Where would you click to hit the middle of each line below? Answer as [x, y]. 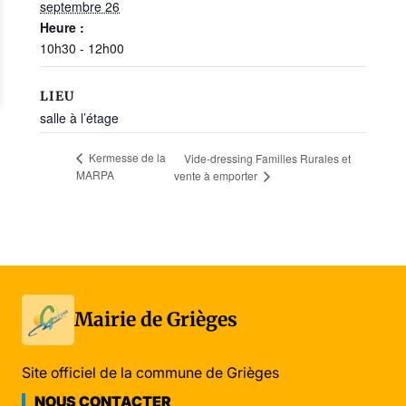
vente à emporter [217, 176]
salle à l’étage [79, 117]
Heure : [62, 27]
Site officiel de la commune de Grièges [150, 373]
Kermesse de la [126, 158]
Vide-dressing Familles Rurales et [268, 159]
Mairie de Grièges [155, 320]
